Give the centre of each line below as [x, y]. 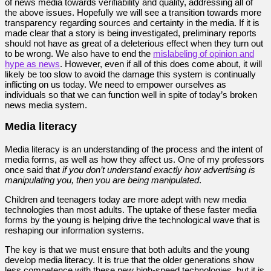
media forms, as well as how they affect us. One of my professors [135, 159]
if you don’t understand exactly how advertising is [159, 169]
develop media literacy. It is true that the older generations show [129, 260]
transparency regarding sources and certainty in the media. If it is [132, 22]
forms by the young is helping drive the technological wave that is [132, 220]
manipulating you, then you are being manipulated [102, 180]
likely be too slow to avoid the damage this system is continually [130, 74]
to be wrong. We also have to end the [79, 53]
